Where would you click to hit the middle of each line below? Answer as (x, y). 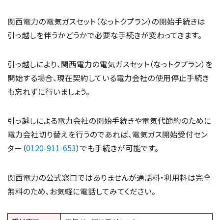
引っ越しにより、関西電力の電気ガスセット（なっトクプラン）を (110, 64)
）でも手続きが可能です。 (117, 148)
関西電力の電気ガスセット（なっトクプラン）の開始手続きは (106, 21)
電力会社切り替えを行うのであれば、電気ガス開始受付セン (108, 134)
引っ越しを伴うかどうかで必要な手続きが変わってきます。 (105, 35)
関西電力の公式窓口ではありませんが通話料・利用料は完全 (109, 177)
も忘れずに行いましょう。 (49, 92)
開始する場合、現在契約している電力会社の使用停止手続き (108, 78)
